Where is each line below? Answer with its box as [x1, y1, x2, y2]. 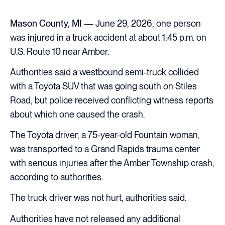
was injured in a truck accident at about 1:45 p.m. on [10, 32, 206, 43]
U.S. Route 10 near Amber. [10, 46, 109, 57]
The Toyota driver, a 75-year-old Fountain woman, [10, 130, 200, 140]
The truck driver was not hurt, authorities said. [10, 192, 186, 203]
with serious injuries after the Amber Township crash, [10, 158, 214, 168]
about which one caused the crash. [10, 108, 145, 120]
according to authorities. [10, 172, 103, 182]
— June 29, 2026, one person [82, 18, 201, 29]
